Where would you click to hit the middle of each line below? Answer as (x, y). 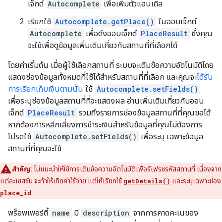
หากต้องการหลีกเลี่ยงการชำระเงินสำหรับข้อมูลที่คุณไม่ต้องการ (105, 125)
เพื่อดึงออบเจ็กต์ (111, 34)
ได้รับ (205, 77)
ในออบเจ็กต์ (176, 22)
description (106, 213)
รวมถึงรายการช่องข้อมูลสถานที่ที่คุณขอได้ (144, 113)
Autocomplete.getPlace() (105, 22)
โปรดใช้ (21, 137)
